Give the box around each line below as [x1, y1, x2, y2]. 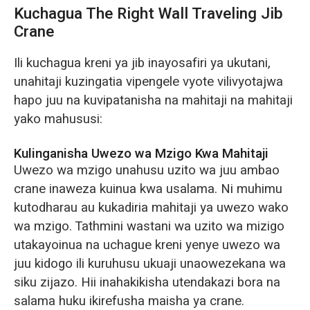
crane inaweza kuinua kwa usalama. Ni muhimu [13, 179, 282, 199]
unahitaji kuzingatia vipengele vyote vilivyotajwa [13, 72, 283, 92]
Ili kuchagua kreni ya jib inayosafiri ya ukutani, [13, 53, 271, 73]
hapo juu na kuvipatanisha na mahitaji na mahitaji [13, 91, 293, 111]
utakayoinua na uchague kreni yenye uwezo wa [13, 235, 280, 255]
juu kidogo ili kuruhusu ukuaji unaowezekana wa [13, 253, 286, 273]
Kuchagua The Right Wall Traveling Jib [13, 3, 283, 26]
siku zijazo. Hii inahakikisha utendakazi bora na [13, 272, 280, 292]
